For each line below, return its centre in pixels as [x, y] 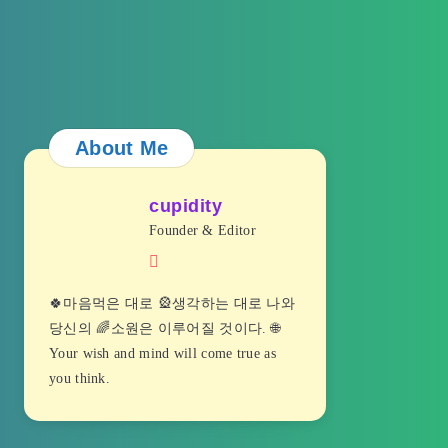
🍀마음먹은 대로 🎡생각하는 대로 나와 [172, 303]
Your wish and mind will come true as [162, 353]
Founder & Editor [202, 230]
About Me [121, 148]
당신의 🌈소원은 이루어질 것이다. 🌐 [165, 328]
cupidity [185, 206]
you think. [79, 378]
